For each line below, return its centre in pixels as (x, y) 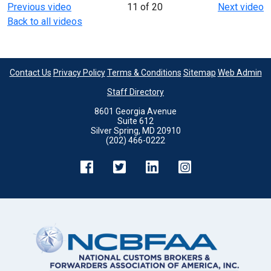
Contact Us (30, 73)
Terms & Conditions (144, 73)
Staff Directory (135, 92)
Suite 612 (135, 121)
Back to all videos (45, 22)
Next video (241, 7)
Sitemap (199, 73)
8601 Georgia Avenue (135, 112)
